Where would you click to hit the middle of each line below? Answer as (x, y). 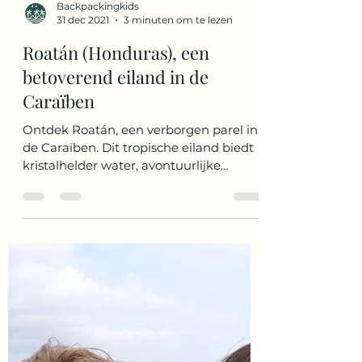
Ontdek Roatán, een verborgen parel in (140, 235)
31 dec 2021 (83, 125)
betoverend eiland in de (116, 182)
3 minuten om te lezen (178, 125)
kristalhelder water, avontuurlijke (122, 270)
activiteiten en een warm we (108, 288)
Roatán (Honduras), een (116, 158)
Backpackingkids (98, 111)
